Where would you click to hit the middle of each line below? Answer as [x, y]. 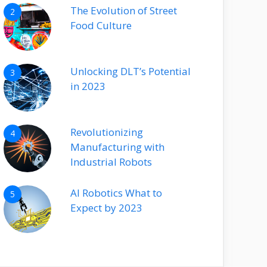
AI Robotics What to [116, 193]
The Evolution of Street [124, 10]
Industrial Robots [111, 162]
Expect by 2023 [106, 208]
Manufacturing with [117, 147]
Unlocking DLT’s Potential [131, 71]
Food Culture [101, 25]
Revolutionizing [107, 132]
